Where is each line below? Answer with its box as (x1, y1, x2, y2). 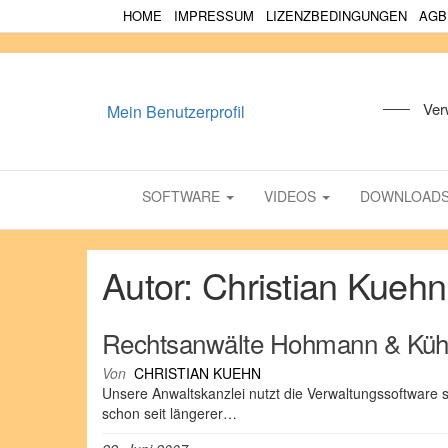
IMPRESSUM (174, 6, 254, 25)
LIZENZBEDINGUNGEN (266, 6, 407, 25)
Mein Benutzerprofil (107, 99, 245, 123)
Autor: (102, 259, 202, 310)
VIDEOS (264, 186, 320, 206)
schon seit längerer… (102, 403, 237, 423)
